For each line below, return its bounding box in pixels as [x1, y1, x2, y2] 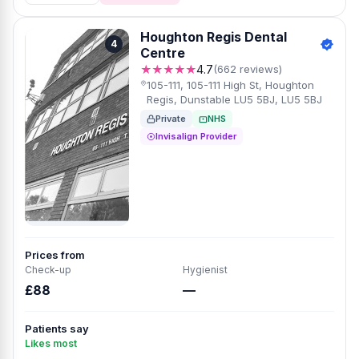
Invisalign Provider [155, 131, 236, 142]
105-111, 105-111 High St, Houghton [146, 79, 314, 91]
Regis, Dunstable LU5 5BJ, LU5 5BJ [146, 93, 322, 106]
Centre [140, 45, 185, 61]
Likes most [25, 337, 77, 349]
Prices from [25, 248, 85, 261]
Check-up [25, 264, 71, 276]
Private [155, 113, 186, 124]
